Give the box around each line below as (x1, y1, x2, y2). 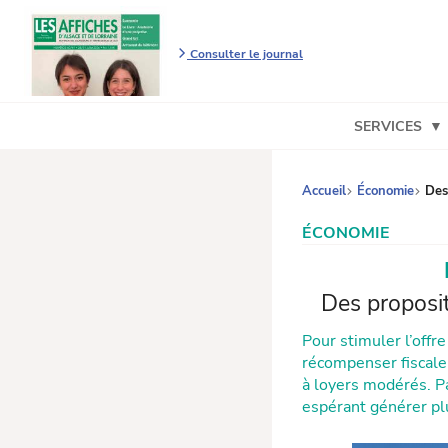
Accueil (302, 182, 346, 200)
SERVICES (354, 117, 422, 136)
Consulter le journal (187, 46, 303, 62)
